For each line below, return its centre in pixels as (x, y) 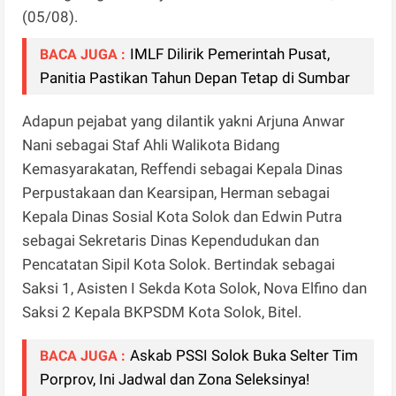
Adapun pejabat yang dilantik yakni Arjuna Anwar (184, 122)
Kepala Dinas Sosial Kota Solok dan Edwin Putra (183, 217)
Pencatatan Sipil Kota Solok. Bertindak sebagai (179, 265)
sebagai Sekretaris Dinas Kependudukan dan (171, 241)
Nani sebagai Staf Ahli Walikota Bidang (152, 145)
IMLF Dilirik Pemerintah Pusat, (230, 54)
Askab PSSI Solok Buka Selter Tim (244, 356)
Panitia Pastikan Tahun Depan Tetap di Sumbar (195, 78)
